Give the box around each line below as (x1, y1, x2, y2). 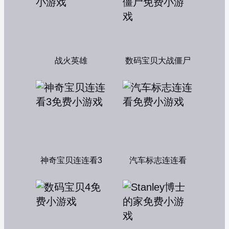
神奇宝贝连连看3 (40, 156, 102, 165)
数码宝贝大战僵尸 (125, 56, 191, 65)
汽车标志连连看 (129, 156, 187, 165)
